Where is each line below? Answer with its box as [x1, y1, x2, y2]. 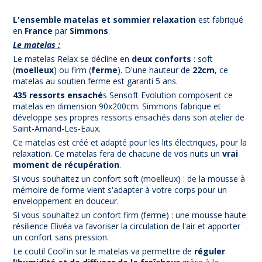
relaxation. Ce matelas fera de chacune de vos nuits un [13, 147, 223, 159]
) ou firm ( [54, 64, 92, 75]
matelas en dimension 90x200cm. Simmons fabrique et [13, 100, 222, 112]
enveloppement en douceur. [13, 195, 122, 206]
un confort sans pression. [13, 231, 112, 243]
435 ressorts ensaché [13, 89, 104, 101]
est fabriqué [196, 13, 244, 25]
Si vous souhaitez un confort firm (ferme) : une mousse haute [13, 209, 247, 220]
